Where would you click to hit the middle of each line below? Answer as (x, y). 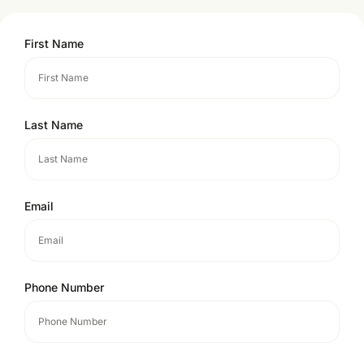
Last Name (54, 124)
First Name (54, 43)
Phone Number (64, 287)
